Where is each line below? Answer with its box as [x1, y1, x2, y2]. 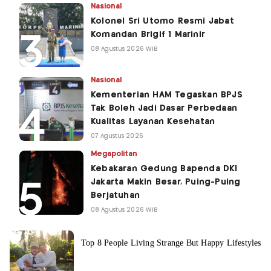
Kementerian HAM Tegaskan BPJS [91, 91, 243, 100]
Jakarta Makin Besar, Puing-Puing [91, 178, 241, 187]
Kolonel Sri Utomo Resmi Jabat [91, 17, 234, 26]
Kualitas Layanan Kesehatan [91, 117, 215, 126]
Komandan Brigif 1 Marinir [91, 30, 205, 39]
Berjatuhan [91, 191, 140, 200]
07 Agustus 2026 [91, 133, 143, 140]
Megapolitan [91, 151, 138, 158]
